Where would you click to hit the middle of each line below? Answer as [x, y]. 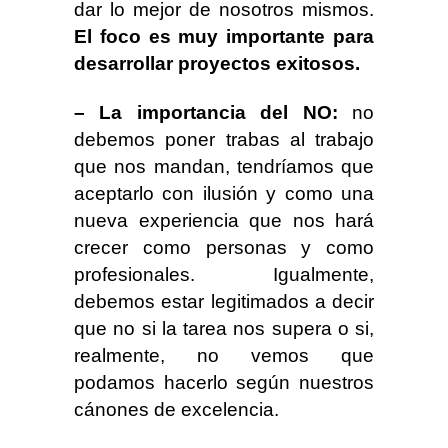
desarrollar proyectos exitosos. [217, 63]
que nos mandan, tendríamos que [224, 166]
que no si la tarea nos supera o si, [224, 328]
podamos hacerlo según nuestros [224, 382]
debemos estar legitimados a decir [224, 301]
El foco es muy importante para [224, 36]
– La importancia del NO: [206, 112]
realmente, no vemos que [224, 355]
